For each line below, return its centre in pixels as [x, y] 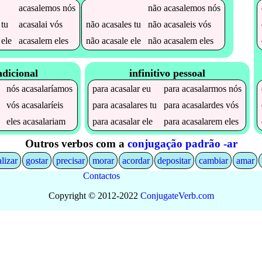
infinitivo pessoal [167, 73]
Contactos [101, 176]
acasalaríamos [47, 89]
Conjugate [159, 196]
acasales [116, 24]
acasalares [129, 105]
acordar [136, 160]
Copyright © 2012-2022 [94, 196]
